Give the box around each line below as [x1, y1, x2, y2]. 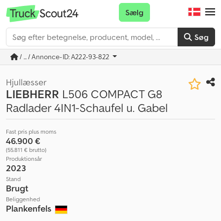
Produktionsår [6, 155, 42, 162]
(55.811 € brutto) [6, 146, 46, 153]
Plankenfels [6, 203, 53, 214]
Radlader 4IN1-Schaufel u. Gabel [6, 100, 168, 115]
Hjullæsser [6, 76, 46, 88]
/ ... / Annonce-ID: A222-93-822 [18, 52, 111, 61]
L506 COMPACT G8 [59, 86, 162, 102]
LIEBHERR [6, 86, 59, 102]
